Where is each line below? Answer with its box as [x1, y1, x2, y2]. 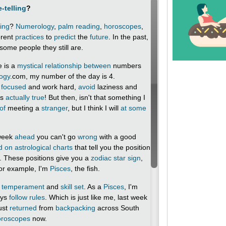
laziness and [95, 83, 137, 91]
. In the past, [108, 33, 148, 41]
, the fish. [71, 164, 100, 173]
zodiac [91, 154, 111, 162]
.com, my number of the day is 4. [10, 72, 115, 80]
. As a [84, 183, 103, 191]
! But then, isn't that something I [44, 93, 145, 101]
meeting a [6, 104, 41, 112]
